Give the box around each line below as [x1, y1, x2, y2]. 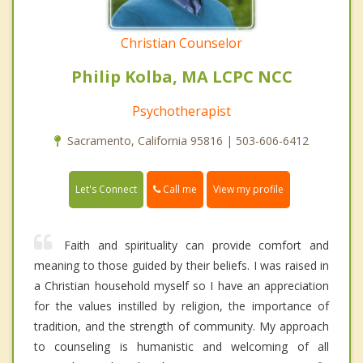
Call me [160, 182, 197, 197]
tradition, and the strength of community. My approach [34, 318, 329, 335]
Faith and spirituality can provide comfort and [64, 237, 329, 254]
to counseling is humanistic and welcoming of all [34, 339, 329, 355]
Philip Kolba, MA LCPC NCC [70, 66, 293, 88]
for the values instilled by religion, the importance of [34, 298, 329, 314]
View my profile [213, 182, 284, 197]
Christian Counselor [121, 34, 242, 53]
